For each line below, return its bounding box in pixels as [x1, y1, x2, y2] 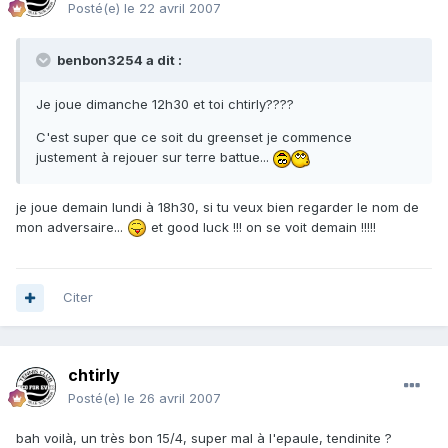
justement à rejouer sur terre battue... [36, 149, 273, 166]
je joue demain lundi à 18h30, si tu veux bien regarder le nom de [16, 198, 419, 215]
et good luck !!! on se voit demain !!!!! [147, 218, 376, 235]
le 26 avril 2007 [124, 390, 221, 407]
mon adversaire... [16, 218, 127, 235]
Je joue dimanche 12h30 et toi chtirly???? [36, 96, 294, 113]
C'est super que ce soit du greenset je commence [36, 129, 352, 146]
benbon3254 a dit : [54, 52, 182, 69]
